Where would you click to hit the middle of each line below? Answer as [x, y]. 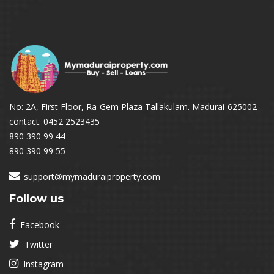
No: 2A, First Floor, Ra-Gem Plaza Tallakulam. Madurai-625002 [133, 107]
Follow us [36, 199]
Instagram [41, 264]
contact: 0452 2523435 [54, 121]
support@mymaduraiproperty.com [92, 176]
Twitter [36, 244]
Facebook [37, 225]
